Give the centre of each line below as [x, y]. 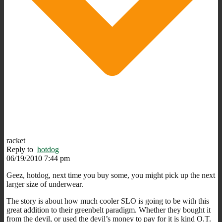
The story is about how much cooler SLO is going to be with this [108, 201]
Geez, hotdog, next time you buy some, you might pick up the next [111, 175]
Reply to [22, 149]
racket [16, 140]
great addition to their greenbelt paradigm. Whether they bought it [109, 210]
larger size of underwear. [45, 184]
